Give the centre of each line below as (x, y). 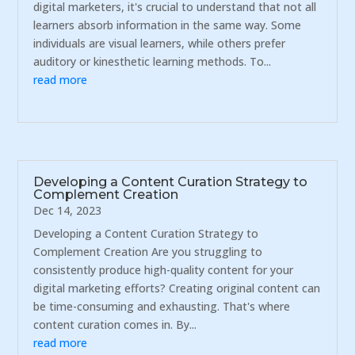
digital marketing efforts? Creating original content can (177, 288)
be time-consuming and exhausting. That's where (162, 306)
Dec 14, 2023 (68, 210)
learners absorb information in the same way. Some (168, 25)
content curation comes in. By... (115, 324)
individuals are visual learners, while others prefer (160, 44)
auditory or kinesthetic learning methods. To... (153, 62)
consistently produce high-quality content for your (164, 269)
